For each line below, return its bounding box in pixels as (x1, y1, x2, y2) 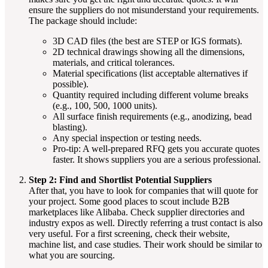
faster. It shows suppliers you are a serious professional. (53, 154, 261, 165)
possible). (53, 78, 89, 89)
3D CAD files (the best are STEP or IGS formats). (53, 35, 242, 46)
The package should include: (29, 15, 137, 26)
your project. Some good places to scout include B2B (29, 196, 230, 206)
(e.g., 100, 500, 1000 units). (53, 100, 157, 111)
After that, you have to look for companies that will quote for (29, 185, 258, 196)
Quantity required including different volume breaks (53, 89, 248, 100)
